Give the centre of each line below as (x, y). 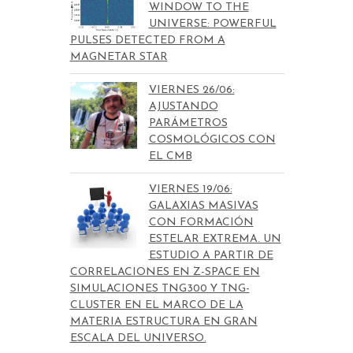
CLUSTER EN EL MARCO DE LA (156, 306)
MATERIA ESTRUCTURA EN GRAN (163, 322)
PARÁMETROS (188, 124)
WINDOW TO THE (199, 8)
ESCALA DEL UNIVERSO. (138, 339)
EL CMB (170, 157)
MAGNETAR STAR (119, 58)
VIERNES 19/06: (190, 190)
